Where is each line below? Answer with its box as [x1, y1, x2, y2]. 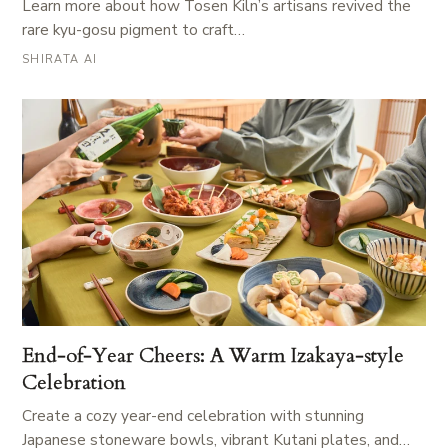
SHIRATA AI [22, 52, 98, 67]
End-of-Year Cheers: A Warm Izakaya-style [22, 342, 404, 370]
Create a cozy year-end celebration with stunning [22, 405, 364, 427]
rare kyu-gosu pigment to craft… [22, 19, 245, 40]
